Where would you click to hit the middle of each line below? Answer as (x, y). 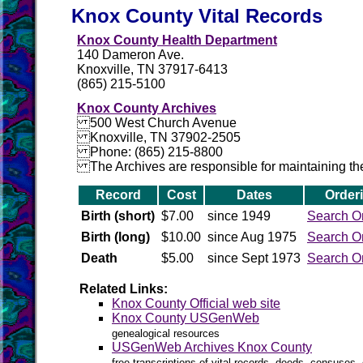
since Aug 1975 (252, 237)
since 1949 (239, 216)
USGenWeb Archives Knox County (212, 347)
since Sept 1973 (254, 258)
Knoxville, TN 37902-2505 (159, 137)
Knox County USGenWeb (186, 318)
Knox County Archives (147, 108)
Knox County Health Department (177, 40)
